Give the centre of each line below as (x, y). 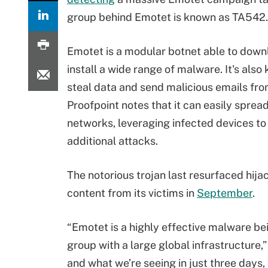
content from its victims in (132, 193)
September (225, 193)
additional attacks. (112, 141)
